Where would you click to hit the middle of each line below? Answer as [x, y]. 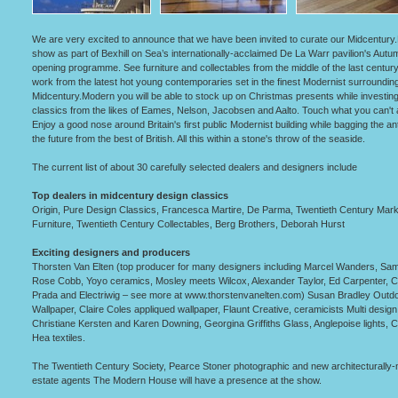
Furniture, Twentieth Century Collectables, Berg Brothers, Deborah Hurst [188, 224]
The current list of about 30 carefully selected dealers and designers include [195, 167]
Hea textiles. [59, 338]
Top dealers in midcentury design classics [130, 195]
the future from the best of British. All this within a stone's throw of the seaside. [199, 139]
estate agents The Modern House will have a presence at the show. [177, 380]
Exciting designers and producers [111, 252]
